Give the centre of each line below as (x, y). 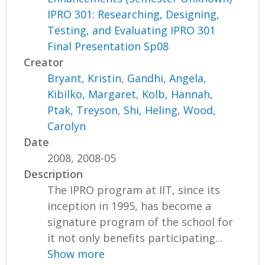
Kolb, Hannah (176, 94)
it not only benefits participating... (135, 237)
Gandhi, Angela (166, 78)
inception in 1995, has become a (130, 206)
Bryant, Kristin (85, 78)
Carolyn (67, 126)
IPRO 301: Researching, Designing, (134, 14)
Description (54, 174)
